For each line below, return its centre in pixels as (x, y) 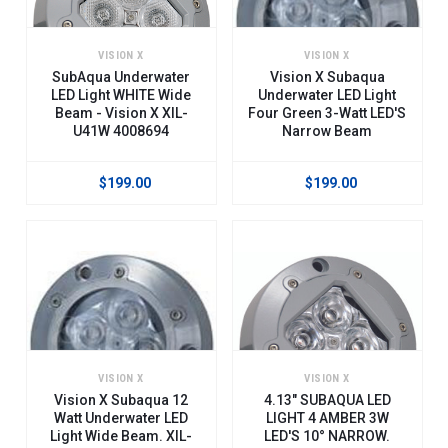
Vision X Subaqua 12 (121, 399)
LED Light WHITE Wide (121, 94)
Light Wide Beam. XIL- (121, 435)
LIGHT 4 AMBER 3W (327, 417)
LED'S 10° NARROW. (327, 435)
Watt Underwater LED (121, 417)
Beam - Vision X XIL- (121, 112)
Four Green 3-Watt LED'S (327, 112)
